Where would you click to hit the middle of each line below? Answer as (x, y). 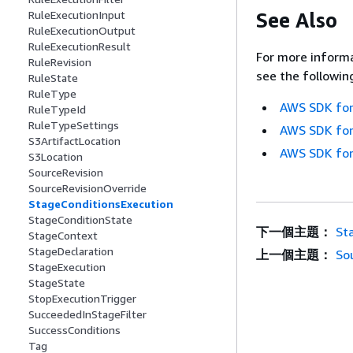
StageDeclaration (71, 251)
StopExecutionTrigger (82, 299)
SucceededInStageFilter (87, 314)
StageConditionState (80, 220)
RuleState (53, 78)
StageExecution (67, 267)
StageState (57, 283)
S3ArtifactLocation (74, 141)
